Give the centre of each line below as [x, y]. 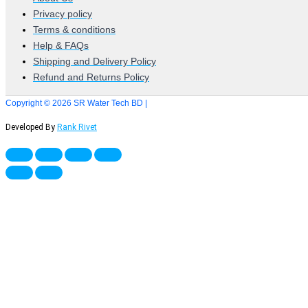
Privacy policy [63, 14]
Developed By [31, 128]
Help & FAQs [61, 46]
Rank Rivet [77, 128]
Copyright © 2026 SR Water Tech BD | [76, 103]
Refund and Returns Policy [91, 77]
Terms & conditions [74, 30]
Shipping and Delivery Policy [95, 62]
